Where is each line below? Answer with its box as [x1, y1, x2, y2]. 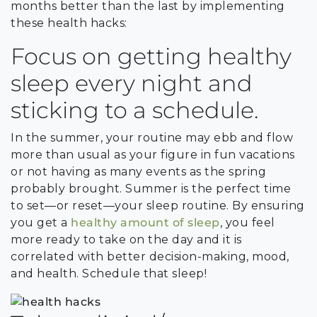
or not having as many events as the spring [11, 164, 266, 178]
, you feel [219, 215, 275, 229]
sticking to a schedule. [11, 96, 258, 124]
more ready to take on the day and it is [11, 232, 242, 246]
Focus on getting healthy [11, 42, 292, 70]
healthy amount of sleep [71, 215, 220, 229]
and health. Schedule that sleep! [11, 266, 207, 280]
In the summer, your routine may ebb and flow [11, 130, 293, 144]
